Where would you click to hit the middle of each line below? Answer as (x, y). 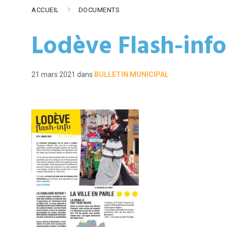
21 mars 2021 (54, 74)
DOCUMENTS (99, 10)
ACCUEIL (45, 10)
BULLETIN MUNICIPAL (131, 74)
